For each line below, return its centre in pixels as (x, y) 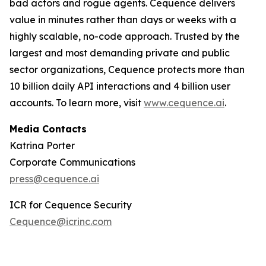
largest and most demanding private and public (120, 53)
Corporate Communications (72, 162)
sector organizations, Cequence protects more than (127, 69)
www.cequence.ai (184, 103)
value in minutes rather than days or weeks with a (123, 20)
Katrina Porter (42, 145)
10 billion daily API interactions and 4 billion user (120, 86)
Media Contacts (48, 129)
